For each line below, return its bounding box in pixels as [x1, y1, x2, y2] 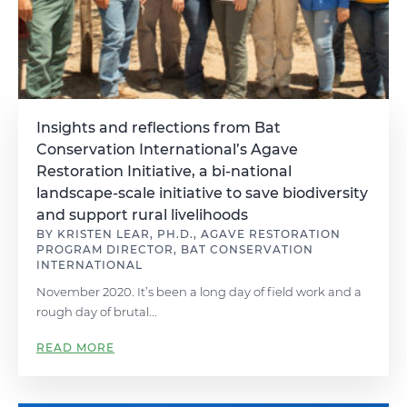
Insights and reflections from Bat [36, 119, 281, 136]
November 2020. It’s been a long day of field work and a [36, 284, 362, 299]
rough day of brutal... [36, 304, 157, 319]
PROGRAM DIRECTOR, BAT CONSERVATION [36, 243, 313, 256]
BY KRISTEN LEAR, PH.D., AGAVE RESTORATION [36, 227, 341, 241]
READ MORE [36, 341, 114, 354]
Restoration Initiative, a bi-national [36, 163, 292, 180]
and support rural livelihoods [36, 206, 248, 223]
